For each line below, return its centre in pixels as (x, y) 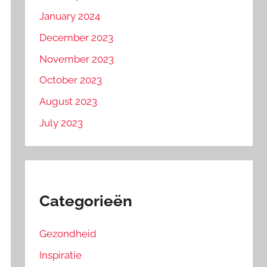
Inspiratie (61, 255)
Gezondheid (68, 233)
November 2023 (77, 59)
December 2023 (77, 37)
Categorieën (86, 201)
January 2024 (70, 16)
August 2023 (69, 102)
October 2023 (71, 80)
